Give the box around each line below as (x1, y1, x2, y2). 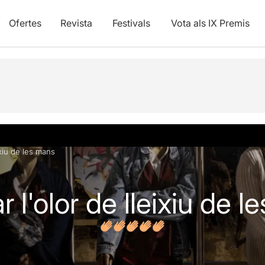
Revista (60, 17, 92, 29)
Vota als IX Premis (170, 17, 250, 29)
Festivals (112, 17, 150, 29)
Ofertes (8, 17, 41, 29)
